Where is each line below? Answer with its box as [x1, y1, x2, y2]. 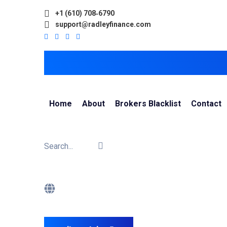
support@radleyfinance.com [55, 20, 151, 28]
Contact [191, 99, 221, 108]
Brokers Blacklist [115, 99, 181, 108]
